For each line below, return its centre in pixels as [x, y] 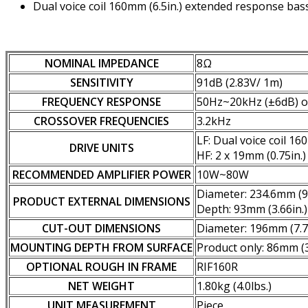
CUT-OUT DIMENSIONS [101, 229]
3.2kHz [214, 121]
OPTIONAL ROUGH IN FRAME [101, 267]
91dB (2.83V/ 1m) [240, 83]
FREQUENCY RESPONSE [101, 102]
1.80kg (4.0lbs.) [234, 286]
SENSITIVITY [101, 83]
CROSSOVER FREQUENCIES [101, 121]
